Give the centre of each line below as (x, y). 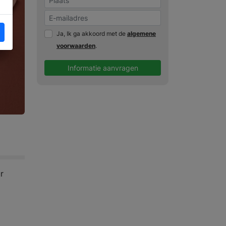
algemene (142, 34)
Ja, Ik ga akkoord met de (92, 34)
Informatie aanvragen (103, 68)
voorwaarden (76, 46)
